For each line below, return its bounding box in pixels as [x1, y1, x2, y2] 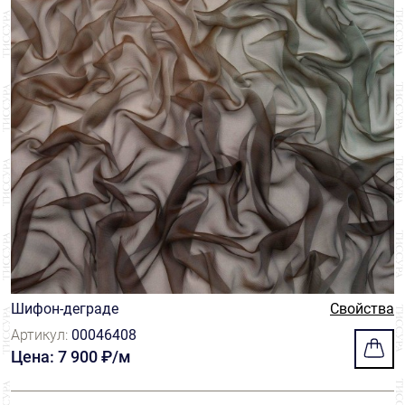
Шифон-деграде [11, 300, 118, 317]
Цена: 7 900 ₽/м [11, 347, 131, 366]
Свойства [330, 300, 394, 317]
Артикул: [11, 326, 71, 344]
